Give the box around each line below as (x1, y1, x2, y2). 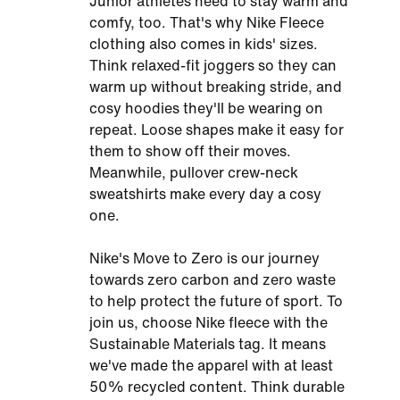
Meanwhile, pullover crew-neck (89, 165, 298, 180)
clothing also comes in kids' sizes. (89, 37, 318, 52)
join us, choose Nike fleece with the (89, 315, 328, 330)
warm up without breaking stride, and (89, 79, 342, 95)
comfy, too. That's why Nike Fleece (89, 15, 324, 30)
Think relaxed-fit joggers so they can (89, 58, 337, 73)
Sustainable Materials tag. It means (89, 337, 326, 352)
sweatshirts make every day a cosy (89, 187, 321, 202)
